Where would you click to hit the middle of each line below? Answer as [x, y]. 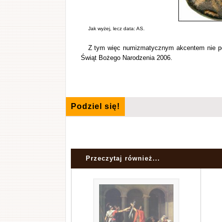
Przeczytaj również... [123, 158]
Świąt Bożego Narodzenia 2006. [126, 58]
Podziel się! [95, 106]
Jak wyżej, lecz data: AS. [116, 28]
